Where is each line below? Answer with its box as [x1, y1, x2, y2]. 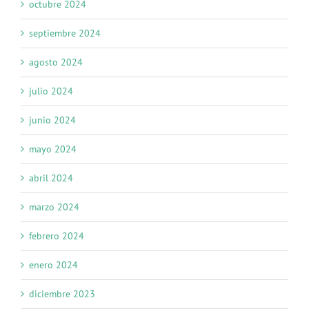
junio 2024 [29, 114, 76, 127]
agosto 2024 [29, 56, 83, 69]
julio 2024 [29, 85, 73, 98]
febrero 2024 [29, 230, 84, 243]
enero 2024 [29, 259, 78, 272]
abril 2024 [29, 172, 73, 185]
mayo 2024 [29, 143, 77, 156]
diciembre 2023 [29, 288, 95, 301]
